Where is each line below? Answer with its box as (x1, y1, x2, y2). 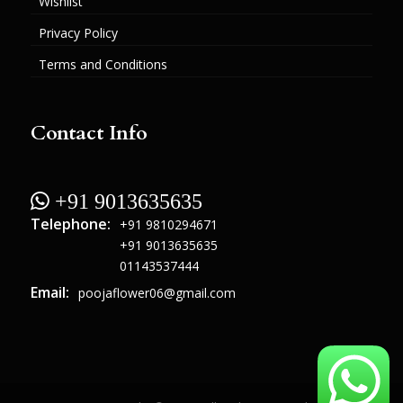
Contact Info (30, 119, 148, 147)
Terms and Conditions (38, 56, 167, 74)
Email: (30, 282, 69, 302)
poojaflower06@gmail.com (77, 283, 236, 301)
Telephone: (30, 213, 111, 234)
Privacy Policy (38, 24, 118, 42)
